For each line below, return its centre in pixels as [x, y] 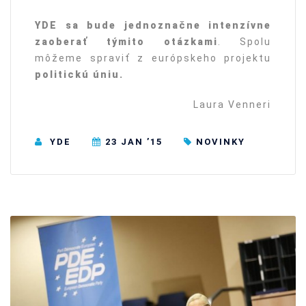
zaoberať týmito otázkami [126, 42]
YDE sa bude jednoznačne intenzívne [153, 26]
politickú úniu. [79, 75]
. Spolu [245, 42]
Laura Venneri [232, 105]
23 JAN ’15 [134, 141]
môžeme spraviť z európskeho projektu [153, 58]
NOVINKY [221, 141]
